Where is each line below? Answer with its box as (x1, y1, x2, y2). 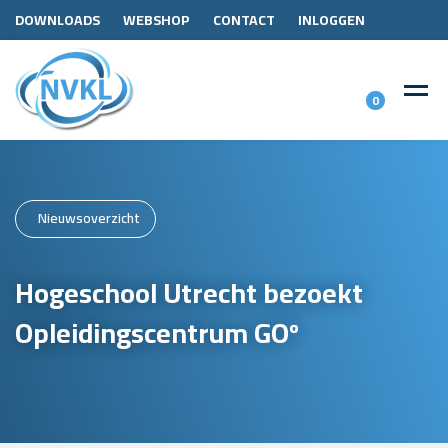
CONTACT (213, 7, 275, 33)
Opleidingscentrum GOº (15, 306, 299, 359)
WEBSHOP (123, 7, 190, 33)
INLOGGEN (298, 7, 365, 33)
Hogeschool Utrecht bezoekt (15, 266, 363, 319)
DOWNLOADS (15, 7, 100, 33)
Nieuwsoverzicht (38, 205, 140, 231)
